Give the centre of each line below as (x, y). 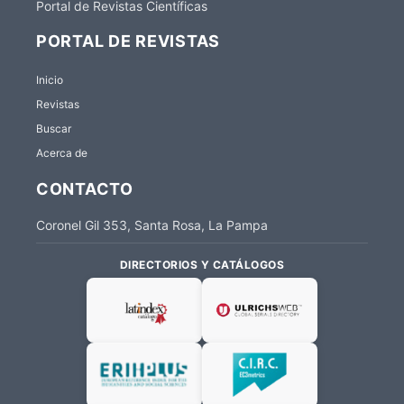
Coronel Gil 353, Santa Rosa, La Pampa (152, 225)
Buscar (54, 128)
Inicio (50, 80)
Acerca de (62, 152)
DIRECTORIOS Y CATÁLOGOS (202, 265)
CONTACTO (85, 189)
